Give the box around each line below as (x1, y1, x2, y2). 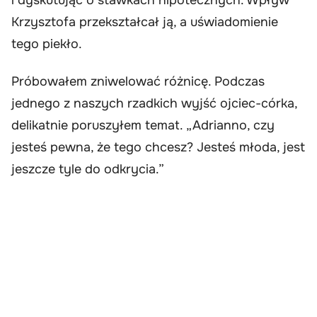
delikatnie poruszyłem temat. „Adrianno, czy (11, 117, 275, 134)
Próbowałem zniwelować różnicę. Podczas (11, 74, 265, 90)
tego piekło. (11, 35, 82, 52)
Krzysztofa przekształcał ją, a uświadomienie (11, 13, 278, 30)
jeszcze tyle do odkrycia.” (11, 161, 164, 178)
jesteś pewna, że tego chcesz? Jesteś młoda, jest (11, 139, 305, 156)
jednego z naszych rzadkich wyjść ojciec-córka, (11, 96, 297, 112)
